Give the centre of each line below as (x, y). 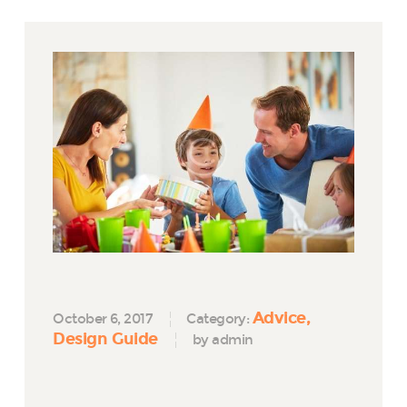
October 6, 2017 (103, 318)
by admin (223, 339)
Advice (279, 318)
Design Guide (105, 338)
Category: (219, 318)
